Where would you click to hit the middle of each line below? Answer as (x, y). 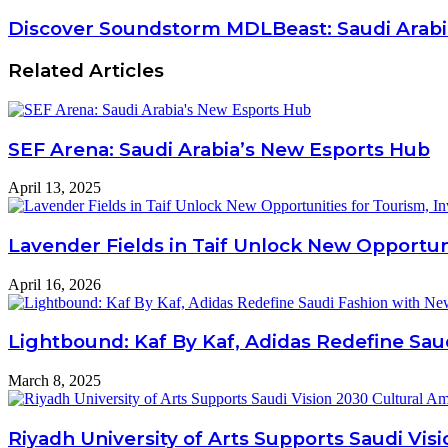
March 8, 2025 (54, 381)
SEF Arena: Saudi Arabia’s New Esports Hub (219, 149)
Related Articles (86, 71)
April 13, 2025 (54, 188)
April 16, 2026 (54, 284)
